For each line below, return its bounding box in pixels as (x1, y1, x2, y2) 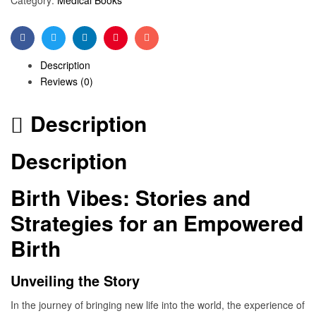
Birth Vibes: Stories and (11, 181, 250, 212)
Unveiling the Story (11, 270, 140, 291)
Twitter (52, 42, 83, 56)
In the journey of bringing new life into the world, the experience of (11, 297, 305, 312)
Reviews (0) (40, 73, 93, 88)
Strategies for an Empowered (11, 207, 303, 238)
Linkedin (83, 42, 121, 56)
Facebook (21, 42, 66, 56)
